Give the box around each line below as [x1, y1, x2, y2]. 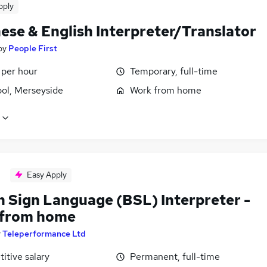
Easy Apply [27, 169, 67, 181]
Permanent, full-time [130, 250, 220, 263]
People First [8, 43, 57, 54]
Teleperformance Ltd [2, 228, 86, 240]
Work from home [130, 84, 201, 97]
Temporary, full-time [130, 65, 218, 77]
